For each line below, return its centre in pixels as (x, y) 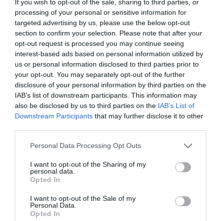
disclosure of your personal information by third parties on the (110, 85)
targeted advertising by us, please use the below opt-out (102, 22)
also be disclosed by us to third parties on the (86, 105)
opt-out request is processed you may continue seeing (99, 43)
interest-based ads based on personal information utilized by (109, 54)
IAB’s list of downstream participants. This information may (106, 95)
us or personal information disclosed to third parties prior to (107, 64)
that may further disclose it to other (148, 116)
